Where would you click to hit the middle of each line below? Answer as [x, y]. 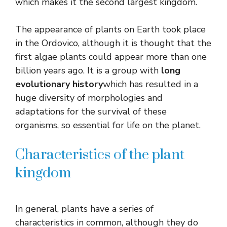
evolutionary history [59, 84]
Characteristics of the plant [100, 155]
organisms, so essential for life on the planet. [108, 125]
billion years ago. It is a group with [88, 70]
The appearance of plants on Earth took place [110, 29]
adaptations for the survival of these [91, 111]
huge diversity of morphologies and [89, 98]
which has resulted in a [150, 84]
